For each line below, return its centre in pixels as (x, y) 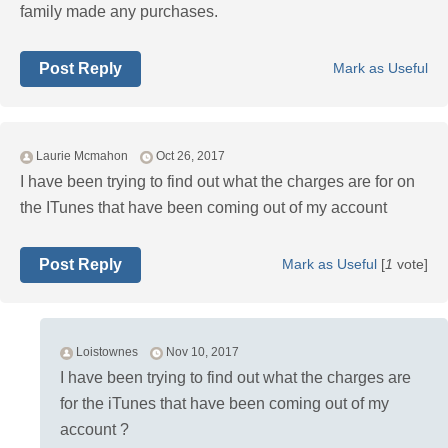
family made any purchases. (119, 12)
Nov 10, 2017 (202, 352)
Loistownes (107, 352)
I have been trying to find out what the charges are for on (217, 182)
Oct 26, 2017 (190, 156)
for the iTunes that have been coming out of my (224, 404)
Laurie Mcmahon (82, 156)
